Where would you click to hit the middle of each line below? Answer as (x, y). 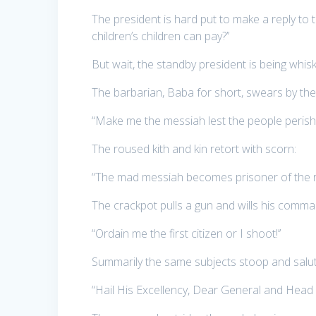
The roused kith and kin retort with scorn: (194, 149)
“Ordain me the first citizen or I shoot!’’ (187, 234)
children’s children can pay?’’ (161, 36)
